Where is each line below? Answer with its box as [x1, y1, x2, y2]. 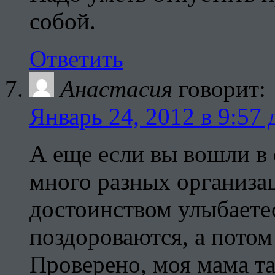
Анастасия [60, 76, 172, 103]
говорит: [179, 76, 266, 103]
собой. [29, 8, 96, 35]
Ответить [29, 45, 123, 72]
